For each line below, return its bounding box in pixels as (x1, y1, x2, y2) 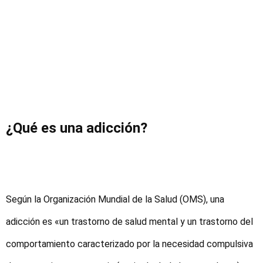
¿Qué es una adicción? (6, 120, 147, 137)
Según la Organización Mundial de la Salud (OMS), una (6, 194, 224, 205)
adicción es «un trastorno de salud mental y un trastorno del (6, 216, 253, 228)
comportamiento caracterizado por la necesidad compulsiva (6, 238, 253, 250)
